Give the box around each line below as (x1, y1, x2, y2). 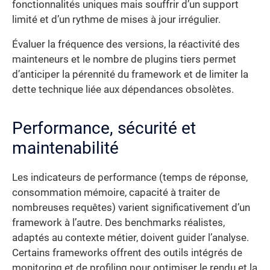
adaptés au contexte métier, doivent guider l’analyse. (12, 232, 249, 244)
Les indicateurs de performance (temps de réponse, (12, 172, 248, 184)
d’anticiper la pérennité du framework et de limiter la (12, 69, 248, 81)
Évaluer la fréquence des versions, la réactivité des (12, 39, 240, 51)
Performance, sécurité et (12, 118, 196, 139)
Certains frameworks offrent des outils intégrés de (12, 247, 242, 259)
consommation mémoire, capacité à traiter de (12, 187, 220, 199)
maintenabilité (12, 138, 119, 159)
